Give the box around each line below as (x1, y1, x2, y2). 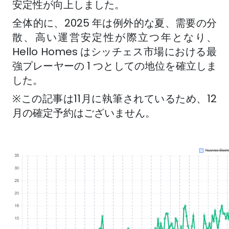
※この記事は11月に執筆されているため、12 (12, 91, 217, 106)
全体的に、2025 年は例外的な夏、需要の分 (12, 16, 217, 30)
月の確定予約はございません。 (12, 106, 155, 120)
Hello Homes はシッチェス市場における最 (12, 44, 217, 59)
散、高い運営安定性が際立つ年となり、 (12, 30, 217, 44)
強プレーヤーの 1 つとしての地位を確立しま (12, 59, 217, 73)
